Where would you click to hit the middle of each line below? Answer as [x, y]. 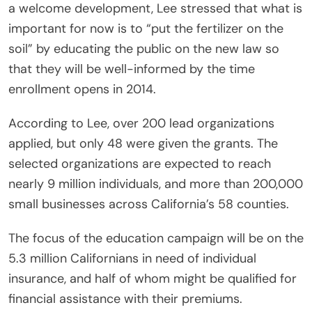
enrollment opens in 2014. [82, 89]
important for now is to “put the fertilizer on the [146, 29]
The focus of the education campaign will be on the [156, 239]
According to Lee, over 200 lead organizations [141, 124]
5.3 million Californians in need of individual [132, 259]
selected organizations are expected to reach [140, 164]
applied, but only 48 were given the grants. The [143, 144]
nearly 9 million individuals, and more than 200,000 [156, 184]
